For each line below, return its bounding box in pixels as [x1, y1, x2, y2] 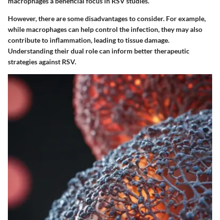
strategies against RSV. [8, 57, 76, 66]
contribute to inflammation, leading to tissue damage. [8, 36, 169, 45]
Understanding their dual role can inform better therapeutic [8, 47, 190, 55]
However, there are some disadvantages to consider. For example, [8, 14, 206, 23]
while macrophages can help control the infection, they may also [8, 25, 202, 34]
